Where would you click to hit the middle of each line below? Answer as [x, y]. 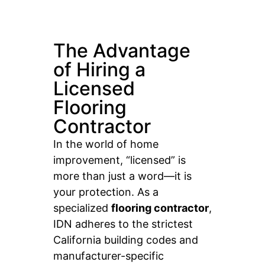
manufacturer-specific [109, 256]
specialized [82, 208]
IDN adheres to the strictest [123, 224]
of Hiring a [99, 69]
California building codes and [126, 240]
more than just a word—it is [122, 176]
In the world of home [106, 144]
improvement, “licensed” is [119, 160]
